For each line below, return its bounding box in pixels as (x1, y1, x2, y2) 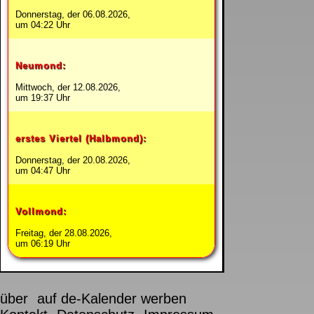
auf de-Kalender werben (37, 291, 186, 307)
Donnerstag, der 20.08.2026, (15, 154, 130, 165)
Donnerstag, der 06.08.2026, (15, 8, 130, 20)
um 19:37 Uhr (15, 92, 70, 103)
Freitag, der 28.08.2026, (15, 227, 112, 238)
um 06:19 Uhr (15, 238, 70, 249)
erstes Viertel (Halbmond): (15, 133, 146, 144)
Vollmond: (15, 206, 67, 217)
